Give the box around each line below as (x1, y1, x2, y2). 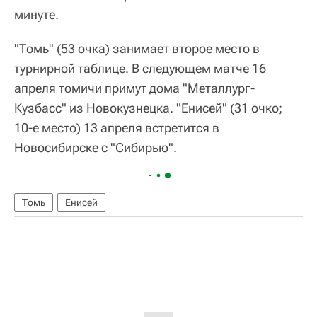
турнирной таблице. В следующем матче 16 (14, 61, 266, 76)
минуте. (14, 7, 59, 22)
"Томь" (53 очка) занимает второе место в (14, 41, 260, 56)
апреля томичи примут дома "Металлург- (14, 81, 255, 96)
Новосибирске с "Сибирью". (14, 140, 177, 155)
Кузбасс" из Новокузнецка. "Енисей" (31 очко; (14, 100, 282, 115)
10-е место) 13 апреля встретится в (14, 120, 219, 135)
